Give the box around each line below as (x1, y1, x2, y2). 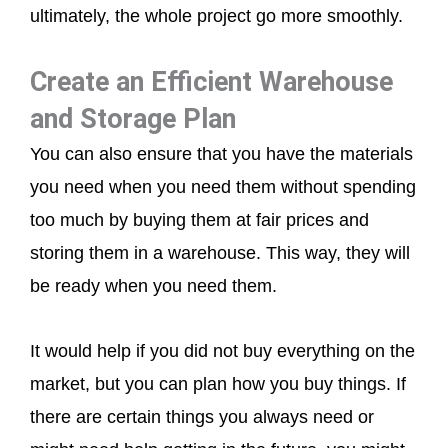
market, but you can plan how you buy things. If (30, 373, 406, 394)
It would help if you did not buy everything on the (30, 340, 415, 361)
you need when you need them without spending (30, 177, 416, 198)
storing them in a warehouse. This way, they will (30, 243, 410, 264)
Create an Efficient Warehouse (30, 66, 393, 99)
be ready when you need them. (30, 276, 277, 297)
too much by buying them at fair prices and (30, 210, 369, 231)
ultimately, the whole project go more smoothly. (30, 5, 403, 26)
